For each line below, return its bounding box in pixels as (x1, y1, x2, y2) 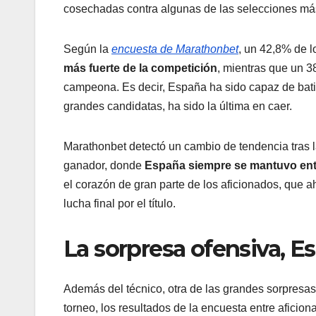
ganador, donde (63, 159, 145, 172)
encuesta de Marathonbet (111, 43, 238, 56)
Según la (63, 43, 111, 56)
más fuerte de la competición (63, 62, 217, 75)
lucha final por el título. (63, 197, 176, 210)
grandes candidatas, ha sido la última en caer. (63, 100, 292, 113)
